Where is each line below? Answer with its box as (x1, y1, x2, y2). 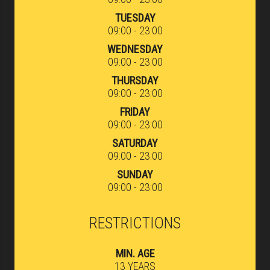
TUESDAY (115, 11, 155, 24)
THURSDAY (111, 74, 159, 87)
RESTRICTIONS (89, 213, 181, 232)
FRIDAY (120, 105, 150, 118)
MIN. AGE (115, 246, 155, 260)
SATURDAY (112, 136, 158, 149)
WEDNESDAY (107, 42, 163, 55)
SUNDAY (117, 168, 153, 181)
